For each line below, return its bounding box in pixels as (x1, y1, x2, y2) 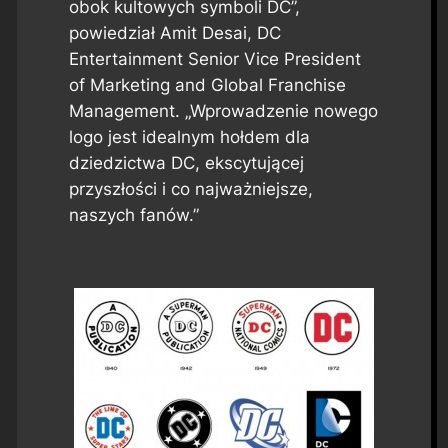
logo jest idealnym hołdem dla (68, 127, 310, 148)
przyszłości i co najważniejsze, (68, 179, 313, 200)
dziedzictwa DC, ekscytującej (68, 153, 304, 174)
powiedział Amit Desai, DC (68, 23, 281, 44)
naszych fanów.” (68, 205, 199, 226)
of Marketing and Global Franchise (68, 75, 346, 96)
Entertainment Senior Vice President (68, 49, 361, 70)
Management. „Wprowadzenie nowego (68, 101, 378, 122)
